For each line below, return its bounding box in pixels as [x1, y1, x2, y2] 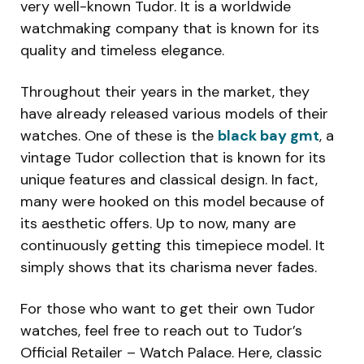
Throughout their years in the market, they [20, 81, 310, 102]
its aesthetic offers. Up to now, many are [20, 213, 296, 233]
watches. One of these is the [20, 125, 218, 145]
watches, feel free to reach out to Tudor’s [20, 320, 302, 340]
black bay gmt [218, 125, 319, 145]
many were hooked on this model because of [20, 191, 324, 211]
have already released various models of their [20, 103, 328, 123]
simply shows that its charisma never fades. [20, 257, 317, 277]
